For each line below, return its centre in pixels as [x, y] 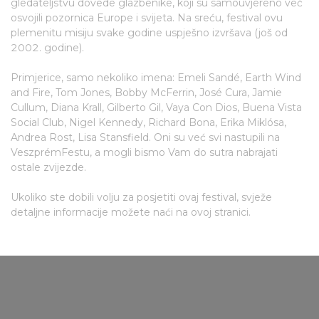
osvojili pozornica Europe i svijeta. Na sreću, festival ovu [147, 18]
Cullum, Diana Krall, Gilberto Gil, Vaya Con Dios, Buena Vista [156, 108]
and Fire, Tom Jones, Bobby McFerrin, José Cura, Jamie [146, 93]
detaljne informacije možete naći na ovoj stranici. [131, 212]
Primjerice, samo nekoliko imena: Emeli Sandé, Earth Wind [156, 78]
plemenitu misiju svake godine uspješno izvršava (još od [149, 33]
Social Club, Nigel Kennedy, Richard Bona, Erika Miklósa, [148, 122]
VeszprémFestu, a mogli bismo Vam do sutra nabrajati [144, 152]
